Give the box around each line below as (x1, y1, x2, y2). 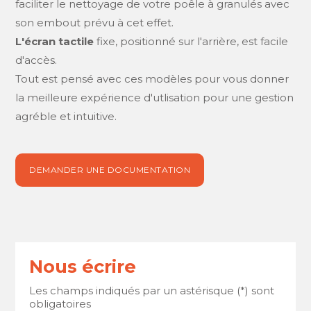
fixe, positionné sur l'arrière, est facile (94, 34, 289, 48)
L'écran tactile (15, 34, 94, 48)
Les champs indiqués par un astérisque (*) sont (29, 283, 275, 297)
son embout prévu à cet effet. (15, 15, 177, 29)
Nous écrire (29, 255, 137, 277)
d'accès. (15, 53, 58, 67)
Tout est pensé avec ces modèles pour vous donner (15, 72, 289, 85)
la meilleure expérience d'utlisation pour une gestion (15, 90, 294, 104)
